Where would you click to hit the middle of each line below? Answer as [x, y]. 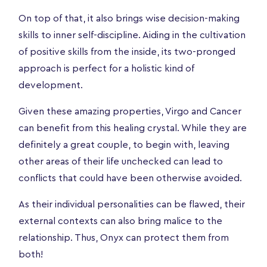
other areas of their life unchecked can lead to [121, 161]
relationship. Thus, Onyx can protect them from [124, 237]
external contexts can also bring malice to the [120, 221]
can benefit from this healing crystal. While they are [133, 128]
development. [51, 85]
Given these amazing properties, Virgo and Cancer [130, 111]
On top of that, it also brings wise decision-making [129, 18]
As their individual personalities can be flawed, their [132, 204]
